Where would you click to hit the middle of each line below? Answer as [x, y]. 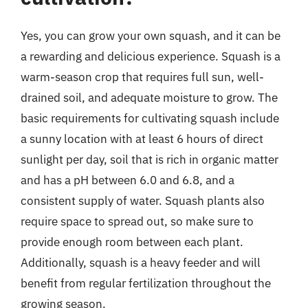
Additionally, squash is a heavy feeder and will [141, 262]
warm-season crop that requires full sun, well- [142, 77]
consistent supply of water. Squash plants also [143, 200]
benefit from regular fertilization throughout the [146, 283]
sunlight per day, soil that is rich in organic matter [150, 159]
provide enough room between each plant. [132, 242]
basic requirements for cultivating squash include [150, 118]
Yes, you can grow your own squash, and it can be [151, 35]
